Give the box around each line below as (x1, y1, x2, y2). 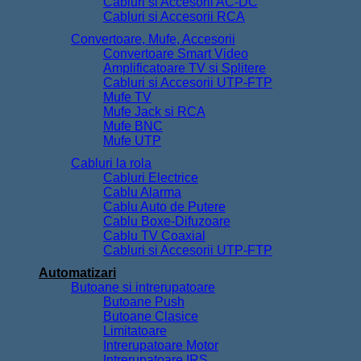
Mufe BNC (103, 119, 163, 134)
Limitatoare (103, 324, 167, 338)
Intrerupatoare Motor (103, 338, 218, 353)
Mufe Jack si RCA (103, 105, 205, 119)
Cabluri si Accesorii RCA (103, 10, 245, 24)
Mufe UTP (103, 134, 161, 148)
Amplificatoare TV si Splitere (103, 61, 266, 76)
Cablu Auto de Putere (103, 200, 226, 214)
